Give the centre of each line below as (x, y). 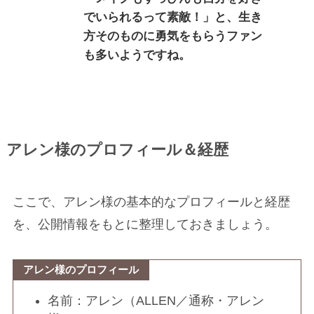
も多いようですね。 (137, 55)
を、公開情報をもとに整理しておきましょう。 (145, 225)
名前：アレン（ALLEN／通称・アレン (156, 300)
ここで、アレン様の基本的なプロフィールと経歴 (151, 202)
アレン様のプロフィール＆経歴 (117, 150)
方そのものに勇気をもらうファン (172, 36)
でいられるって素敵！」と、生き (172, 18)
